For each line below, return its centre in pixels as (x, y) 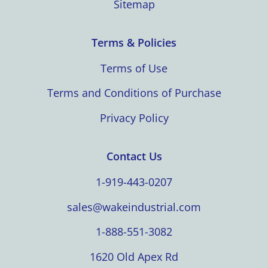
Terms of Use (134, 68)
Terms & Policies (134, 42)
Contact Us (134, 156)
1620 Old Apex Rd (134, 256)
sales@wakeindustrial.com (134, 207)
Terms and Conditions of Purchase (134, 93)
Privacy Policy (134, 118)
